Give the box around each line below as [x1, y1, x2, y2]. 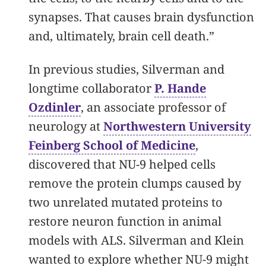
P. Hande [154, 80, 206, 96]
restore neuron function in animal [28, 213, 221, 229]
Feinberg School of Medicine [28, 137, 195, 153]
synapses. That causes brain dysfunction [28, 8, 254, 25]
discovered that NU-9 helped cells [28, 156, 216, 172]
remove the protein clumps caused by [28, 175, 241, 191]
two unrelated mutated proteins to [28, 194, 223, 210]
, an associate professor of [81, 99, 226, 115]
